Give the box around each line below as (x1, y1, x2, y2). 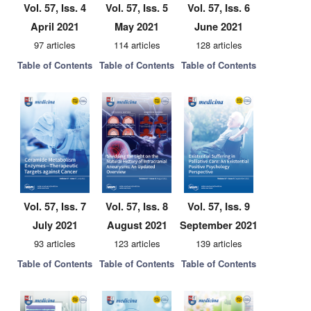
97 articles (34, 38, 76, 51)
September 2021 (180, 217, 258, 233)
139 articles (195, 237, 242, 250)
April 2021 (31, 19, 79, 34)
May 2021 (115, 19, 159, 34)
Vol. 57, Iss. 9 (187, 199, 250, 214)
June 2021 (194, 19, 243, 34)
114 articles (113, 38, 160, 51)
